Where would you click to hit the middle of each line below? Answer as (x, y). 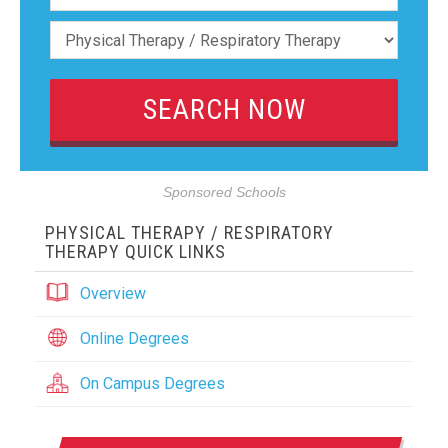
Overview (113, 293)
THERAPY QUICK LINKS (135, 251)
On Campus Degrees (152, 383)
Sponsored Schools (224, 192)
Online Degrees (134, 338)
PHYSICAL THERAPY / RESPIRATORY (189, 232)
